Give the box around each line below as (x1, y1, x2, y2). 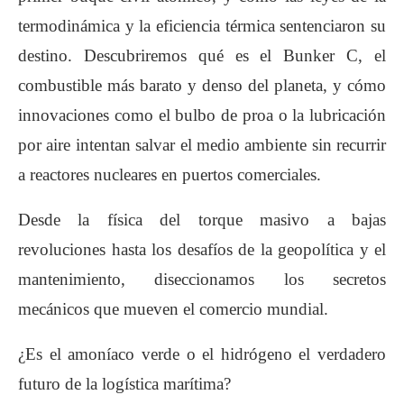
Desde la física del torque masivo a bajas (18, 210, 386, 229)
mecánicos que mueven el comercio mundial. (18, 299, 328, 318)
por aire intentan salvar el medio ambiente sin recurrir (18, 135, 386, 154)
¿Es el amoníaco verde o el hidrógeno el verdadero (18, 344, 386, 363)
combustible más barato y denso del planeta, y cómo (18, 76, 386, 95)
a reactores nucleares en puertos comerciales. (18, 165, 321, 184)
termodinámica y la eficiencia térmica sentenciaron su (18, 16, 386, 35)
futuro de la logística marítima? (18, 374, 231, 393)
